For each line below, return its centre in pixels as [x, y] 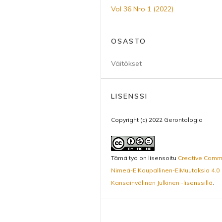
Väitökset [126, 63]
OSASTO [129, 41]
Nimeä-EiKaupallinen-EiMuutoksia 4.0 [165, 170]
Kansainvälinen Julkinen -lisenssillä [162, 183]
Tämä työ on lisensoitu [144, 158]
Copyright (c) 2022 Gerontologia [157, 120]
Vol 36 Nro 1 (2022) [142, 9]
